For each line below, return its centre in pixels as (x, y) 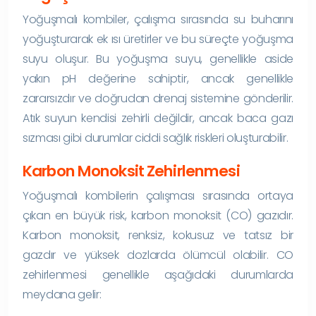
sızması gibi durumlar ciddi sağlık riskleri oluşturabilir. (156, 138)
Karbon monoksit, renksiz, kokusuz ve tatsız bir (158, 235)
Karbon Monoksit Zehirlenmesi (131, 171)
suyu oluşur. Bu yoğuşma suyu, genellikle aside (158, 59)
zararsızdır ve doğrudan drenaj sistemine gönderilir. (158, 98)
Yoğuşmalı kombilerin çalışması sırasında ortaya (158, 195)
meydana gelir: (62, 294)
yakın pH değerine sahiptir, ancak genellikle (158, 78)
